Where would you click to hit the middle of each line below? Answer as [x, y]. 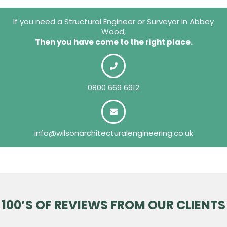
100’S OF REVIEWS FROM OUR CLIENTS [113, 205]
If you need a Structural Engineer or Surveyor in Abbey [113, 21]
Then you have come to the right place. [113, 42]
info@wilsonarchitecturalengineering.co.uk [113, 133]
